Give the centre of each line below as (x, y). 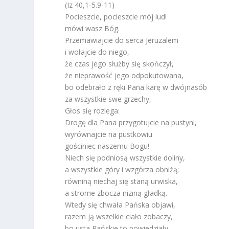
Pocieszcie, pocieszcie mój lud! (116, 17)
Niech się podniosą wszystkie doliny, (125, 158)
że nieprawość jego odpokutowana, (124, 76)
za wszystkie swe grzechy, (108, 99)
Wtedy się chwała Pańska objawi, (120, 205)
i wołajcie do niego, (97, 52)
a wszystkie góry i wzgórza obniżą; (122, 170)
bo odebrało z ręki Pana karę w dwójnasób (136, 87)
